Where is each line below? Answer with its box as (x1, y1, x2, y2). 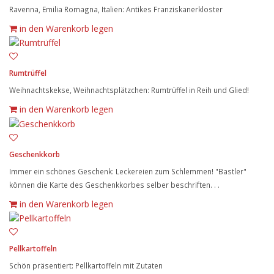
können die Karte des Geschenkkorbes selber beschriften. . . (9, 179, 220, 190)
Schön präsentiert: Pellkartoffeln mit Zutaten (9, 260, 163, 270)
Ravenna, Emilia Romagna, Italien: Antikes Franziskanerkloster (9, 4, 223, 14)
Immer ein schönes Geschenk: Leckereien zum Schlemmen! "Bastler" (9, 166, 246, 176)
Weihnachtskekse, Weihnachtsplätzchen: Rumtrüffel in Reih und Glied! (9, 85, 249, 95)
